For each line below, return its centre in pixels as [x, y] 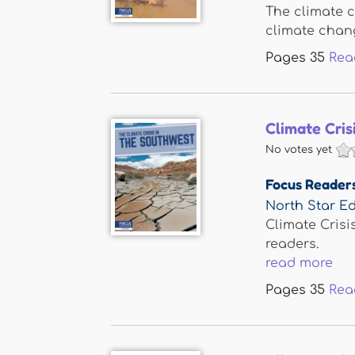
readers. [292, 244]
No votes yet [299, 150]
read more [299, 263]
